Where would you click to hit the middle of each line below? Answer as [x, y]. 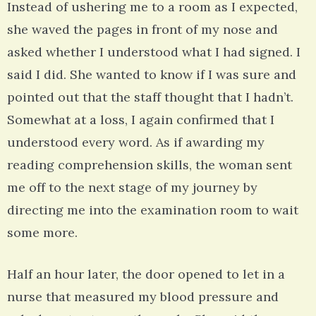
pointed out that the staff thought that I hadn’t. [150, 97]
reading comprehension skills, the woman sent [150, 165]
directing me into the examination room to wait [153, 210]
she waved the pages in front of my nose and [142, 30]
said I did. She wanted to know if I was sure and [152, 75]
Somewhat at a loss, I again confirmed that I [141, 120]
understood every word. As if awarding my [136, 142]
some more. [42, 233]
